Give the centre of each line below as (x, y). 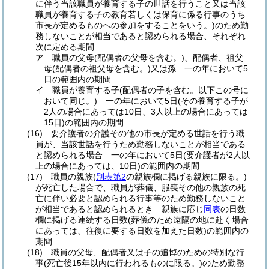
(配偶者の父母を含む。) (139, 58)
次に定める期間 (65, 47)
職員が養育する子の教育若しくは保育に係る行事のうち (141, 14)
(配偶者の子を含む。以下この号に (184, 90)
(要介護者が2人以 (216, 155)
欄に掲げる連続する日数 (82, 220)
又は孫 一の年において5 (199, 68)
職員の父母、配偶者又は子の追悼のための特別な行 (148, 252)
